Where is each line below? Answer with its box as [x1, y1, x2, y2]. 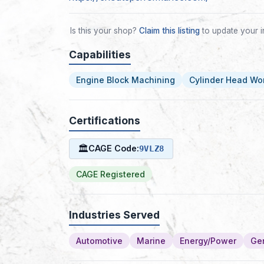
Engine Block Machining [76, 75, 175, 85]
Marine [137, 235, 166, 246]
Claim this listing [139, 25, 200, 35]
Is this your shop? [70, 25, 139, 35]
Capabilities [69, 48, 131, 61]
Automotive [76, 235, 123, 246]
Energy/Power [180, 235, 236, 246]
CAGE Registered [76, 169, 145, 179]
